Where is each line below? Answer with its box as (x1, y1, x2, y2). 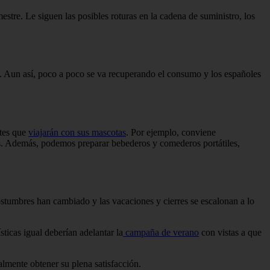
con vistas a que (199, 227, 262, 238)
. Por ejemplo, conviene (126, 127, 216, 137)
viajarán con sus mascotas (28, 127, 126, 137)
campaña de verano (123, 227, 199, 238)
